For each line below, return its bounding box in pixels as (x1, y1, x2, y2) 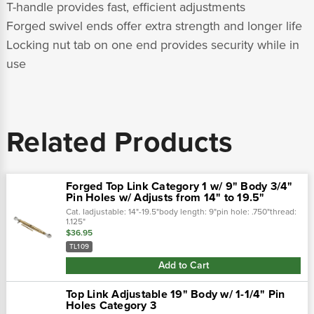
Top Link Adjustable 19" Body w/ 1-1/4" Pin (66, 287, 285, 301)
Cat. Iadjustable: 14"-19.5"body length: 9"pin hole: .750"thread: (66, 207, 296, 217)
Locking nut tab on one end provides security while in (6, 37, 299, 53)
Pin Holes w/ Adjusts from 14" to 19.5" (66, 191, 265, 205)
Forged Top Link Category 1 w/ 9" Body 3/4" (66, 179, 293, 194)
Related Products (6, 125, 233, 161)
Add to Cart (158, 259, 209, 271)
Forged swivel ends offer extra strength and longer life (6, 18, 302, 34)
